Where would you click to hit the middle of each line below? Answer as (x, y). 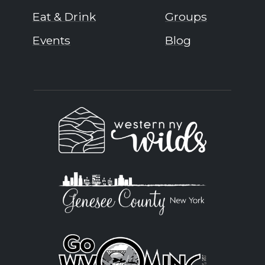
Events (51, 40)
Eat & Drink (64, 17)
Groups (186, 17)
